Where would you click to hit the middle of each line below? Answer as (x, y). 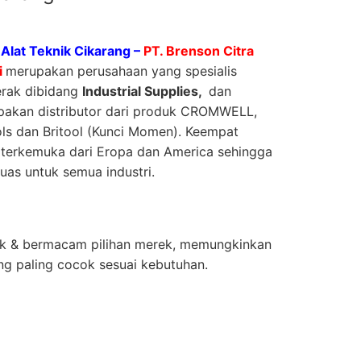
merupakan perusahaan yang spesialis (121, 71)
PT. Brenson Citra (197, 50)
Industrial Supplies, (143, 91)
